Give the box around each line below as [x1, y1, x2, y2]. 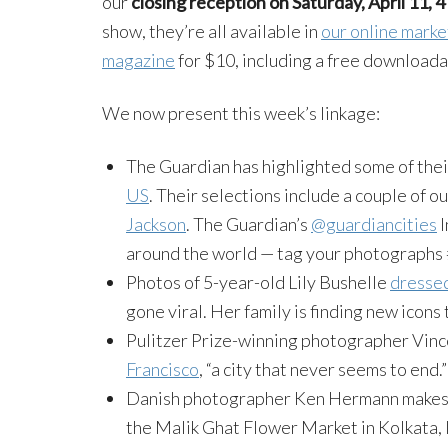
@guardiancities [311, 213, 437, 236]
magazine [102, 49, 175, 72]
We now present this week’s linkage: [102, 102, 380, 125]
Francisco [126, 358, 199, 381]
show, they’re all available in [102, 20, 321, 43]
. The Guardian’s [186, 213, 311, 236]
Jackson [126, 213, 186, 236]
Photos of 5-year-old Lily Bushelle [126, 271, 390, 294]
